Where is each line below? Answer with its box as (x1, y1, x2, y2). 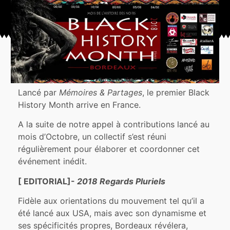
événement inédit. (18, 156, 87, 167)
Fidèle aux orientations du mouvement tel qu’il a (18, 195, 205, 206)
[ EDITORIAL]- (18, 176, 78, 186)
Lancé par (18, 87, 60, 98)
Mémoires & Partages (59, 87, 143, 98)
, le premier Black (142, 87, 210, 98)
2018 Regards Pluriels (77, 176, 166, 186)
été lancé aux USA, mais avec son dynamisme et (18, 207, 207, 218)
